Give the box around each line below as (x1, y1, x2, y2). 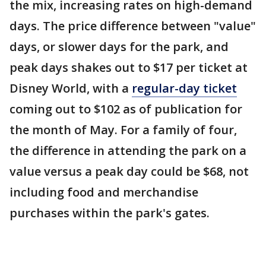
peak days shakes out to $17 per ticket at (9, 59, 248, 75)
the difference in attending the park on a (9, 142, 246, 159)
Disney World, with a (9, 80, 132, 96)
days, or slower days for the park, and (9, 39, 229, 55)
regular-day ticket (132, 80, 237, 96)
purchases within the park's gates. (9, 205, 210, 221)
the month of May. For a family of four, (9, 122, 237, 138)
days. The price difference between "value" (9, 18, 256, 34)
